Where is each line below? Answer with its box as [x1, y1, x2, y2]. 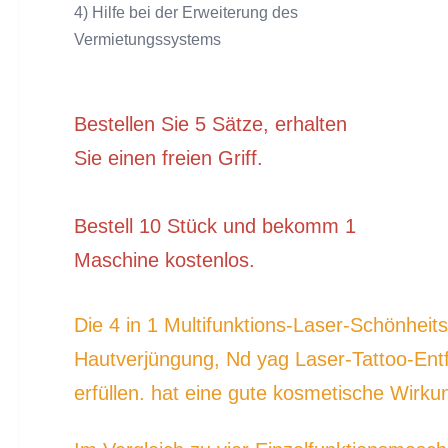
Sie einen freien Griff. [74, 146, 263, 169]
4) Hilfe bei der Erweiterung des [74, 3, 298, 21]
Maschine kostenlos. [74, 248, 255, 271]
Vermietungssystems [74, 30, 221, 48]
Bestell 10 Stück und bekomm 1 [74, 214, 356, 237]
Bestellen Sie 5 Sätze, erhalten [74, 112, 347, 135]
